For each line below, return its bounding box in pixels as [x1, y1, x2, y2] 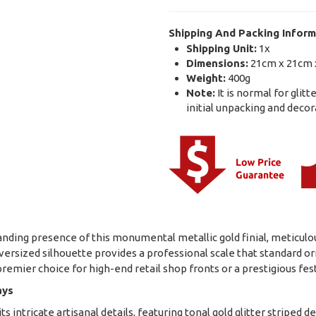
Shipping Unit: [186, 42, 257, 55]
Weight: [186, 72, 226, 85]
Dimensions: [186, 57, 248, 70]
